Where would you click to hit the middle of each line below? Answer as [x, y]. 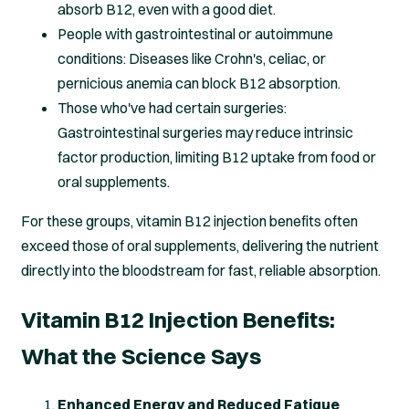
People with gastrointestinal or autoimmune [195, 34]
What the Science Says [141, 357]
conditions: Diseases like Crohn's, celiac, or [192, 59]
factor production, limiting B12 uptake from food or [217, 157]
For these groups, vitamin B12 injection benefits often [189, 221]
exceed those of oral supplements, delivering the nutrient [200, 246]
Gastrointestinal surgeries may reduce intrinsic [205, 133]
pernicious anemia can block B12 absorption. [199, 84]
